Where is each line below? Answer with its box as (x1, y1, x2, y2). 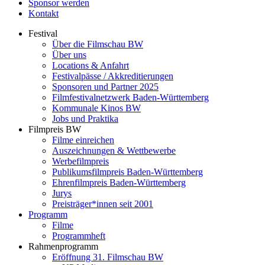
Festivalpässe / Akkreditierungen (52, 70, 173, 81)
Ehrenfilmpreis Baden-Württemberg (52, 177, 186, 188)
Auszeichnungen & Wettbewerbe (52, 145, 176, 156)
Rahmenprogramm (28, 241, 98, 251)
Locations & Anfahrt (52, 60, 129, 70)
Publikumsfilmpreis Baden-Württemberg (52, 166, 203, 177)
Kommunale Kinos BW (52, 102, 141, 113)
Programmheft (52, 230, 105, 241)
